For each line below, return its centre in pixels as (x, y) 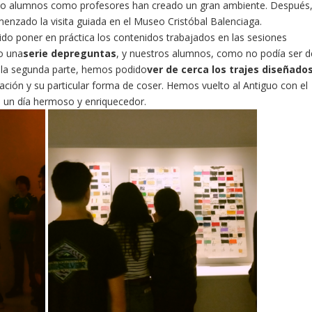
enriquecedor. (116, 101)
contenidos (138, 37)
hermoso (54, 101)
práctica (77, 37)
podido (131, 69)
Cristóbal (188, 21)
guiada (92, 21)
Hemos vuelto (198, 85)
